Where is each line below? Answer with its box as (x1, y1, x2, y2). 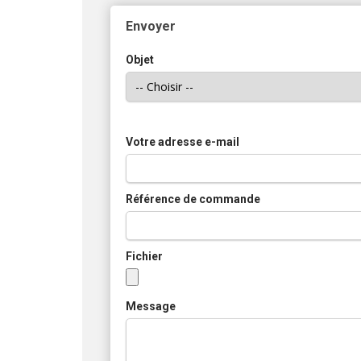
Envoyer (125, 18, 176, 34)
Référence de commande (125, 192, 260, 205)
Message (125, 299, 176, 313)
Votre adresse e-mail (125, 135, 239, 148)
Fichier (125, 249, 163, 263)
